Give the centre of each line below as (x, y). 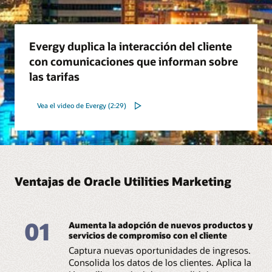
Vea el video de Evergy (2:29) (81, 106)
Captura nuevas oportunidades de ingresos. (159, 250)
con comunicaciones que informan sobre (134, 61)
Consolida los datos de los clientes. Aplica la (160, 262)
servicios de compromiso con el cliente (148, 235)
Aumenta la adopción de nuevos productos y (160, 225)
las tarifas (54, 76)
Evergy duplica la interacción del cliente (131, 46)
